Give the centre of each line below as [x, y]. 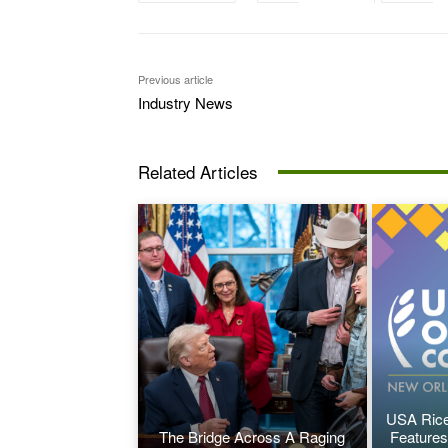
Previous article [175, 79]
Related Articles [198, 172]
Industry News [185, 103]
